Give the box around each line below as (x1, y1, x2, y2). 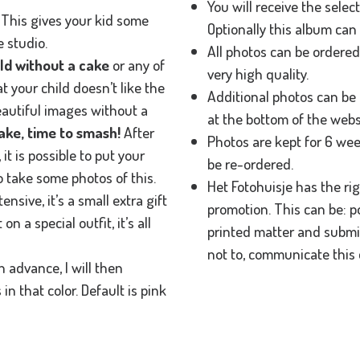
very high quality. (207, 63, 309, 84)
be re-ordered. (207, 153, 293, 174)
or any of (109, 55, 165, 76)
